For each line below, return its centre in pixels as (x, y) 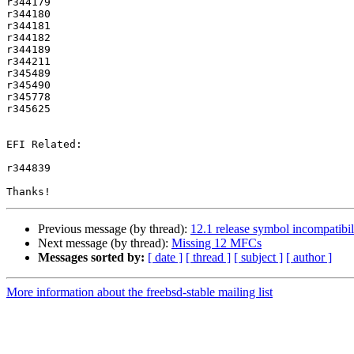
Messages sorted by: (91, 258)
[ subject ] (258, 258)
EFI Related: (44, 145)
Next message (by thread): (105, 243)
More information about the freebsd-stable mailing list (139, 292)
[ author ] (309, 258)
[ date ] (165, 258)
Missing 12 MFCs (217, 243)
